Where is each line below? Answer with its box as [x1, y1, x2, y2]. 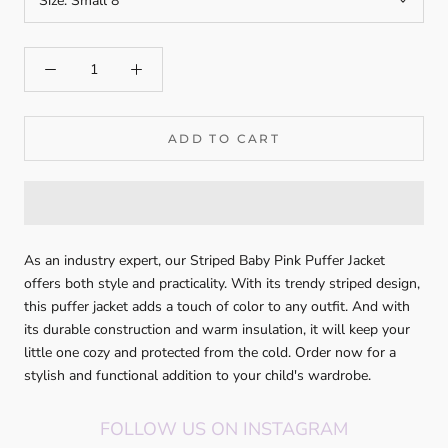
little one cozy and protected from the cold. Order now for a [24, 342, 396, 362]
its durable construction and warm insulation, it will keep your [24, 319, 410, 339]
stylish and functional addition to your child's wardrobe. [24, 365, 371, 385]
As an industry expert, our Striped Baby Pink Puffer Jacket [24, 250, 385, 270]
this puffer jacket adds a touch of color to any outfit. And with [24, 296, 410, 316]
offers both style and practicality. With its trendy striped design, [24, 273, 420, 293]
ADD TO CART [167, 130, 281, 146]
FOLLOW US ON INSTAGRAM [100, 416, 348, 441]
